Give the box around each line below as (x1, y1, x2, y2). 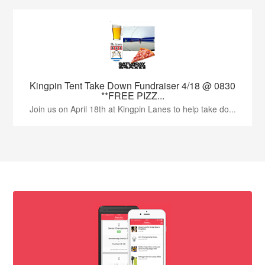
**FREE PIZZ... (101, 88, 164, 102)
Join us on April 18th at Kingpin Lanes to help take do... (29, 102, 236, 115)
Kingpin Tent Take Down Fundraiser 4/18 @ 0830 (30, 78, 235, 92)
